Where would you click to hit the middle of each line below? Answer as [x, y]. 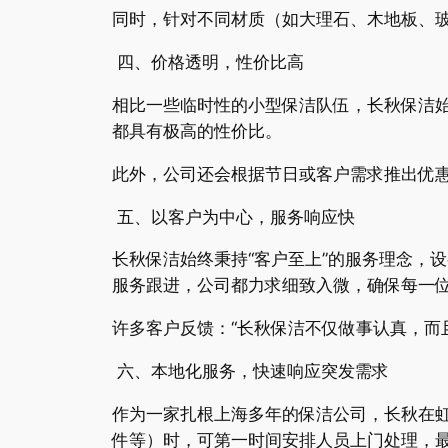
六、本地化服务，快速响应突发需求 [250, 371]
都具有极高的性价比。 [197, 131]
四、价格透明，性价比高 [208, 62]
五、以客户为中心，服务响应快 [233, 216]
